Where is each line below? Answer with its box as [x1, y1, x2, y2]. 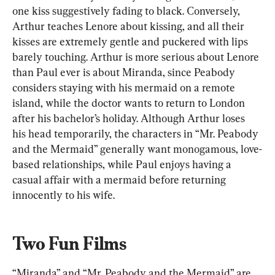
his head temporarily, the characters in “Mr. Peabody [12, 127, 261, 141]
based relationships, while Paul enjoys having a [12, 158, 234, 171]
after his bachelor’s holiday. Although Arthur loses [12, 112, 247, 125]
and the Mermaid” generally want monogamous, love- [12, 142, 262, 156]
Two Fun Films [12, 233, 126, 255]
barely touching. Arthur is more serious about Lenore [12, 50, 261, 64]
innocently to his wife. [12, 188, 115, 202]
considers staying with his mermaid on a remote [12, 81, 238, 95]
